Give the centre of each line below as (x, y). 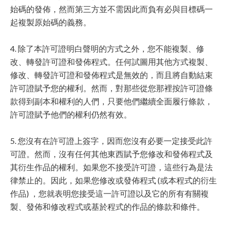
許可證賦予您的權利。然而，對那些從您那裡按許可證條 (111, 88)
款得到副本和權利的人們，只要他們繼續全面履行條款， (111, 101)
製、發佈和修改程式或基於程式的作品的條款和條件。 (107, 206)
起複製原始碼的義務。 (51, 22)
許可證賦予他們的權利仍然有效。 (71, 114)
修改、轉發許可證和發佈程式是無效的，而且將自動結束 (111, 75)
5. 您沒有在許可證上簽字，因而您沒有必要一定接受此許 (111, 141)
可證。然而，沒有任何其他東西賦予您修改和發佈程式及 (111, 154)
